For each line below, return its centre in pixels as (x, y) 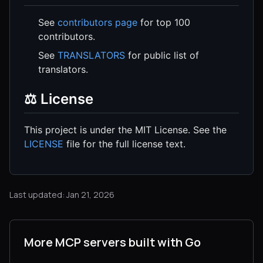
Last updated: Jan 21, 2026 (62, 194)
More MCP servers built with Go (112, 242)
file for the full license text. (124, 144)
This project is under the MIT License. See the (125, 129)
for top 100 (164, 23)
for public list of (162, 55)
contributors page (97, 23)
